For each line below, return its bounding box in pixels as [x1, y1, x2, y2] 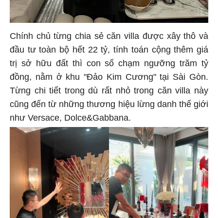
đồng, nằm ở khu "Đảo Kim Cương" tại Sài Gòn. [10, 72, 208, 82]
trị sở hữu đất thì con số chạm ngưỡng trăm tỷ [10, 58, 208, 68]
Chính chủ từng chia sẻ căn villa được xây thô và [10, 31, 208, 41]
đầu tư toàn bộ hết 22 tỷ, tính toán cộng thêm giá [10, 44, 208, 54]
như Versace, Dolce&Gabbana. [10, 112, 131, 123]
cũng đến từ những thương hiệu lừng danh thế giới [10, 99, 208, 109]
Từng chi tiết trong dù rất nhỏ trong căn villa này [10, 85, 208, 95]
